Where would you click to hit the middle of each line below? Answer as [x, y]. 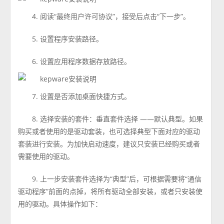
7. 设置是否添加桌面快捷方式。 [82, 96]
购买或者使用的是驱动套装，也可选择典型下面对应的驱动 [109, 131]
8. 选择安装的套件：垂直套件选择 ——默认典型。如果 [118, 119]
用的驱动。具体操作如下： [60, 204]
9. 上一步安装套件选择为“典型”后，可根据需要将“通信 [117, 179]
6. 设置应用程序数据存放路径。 [82, 61]
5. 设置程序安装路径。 [68, 39]
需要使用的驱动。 [46, 156]
